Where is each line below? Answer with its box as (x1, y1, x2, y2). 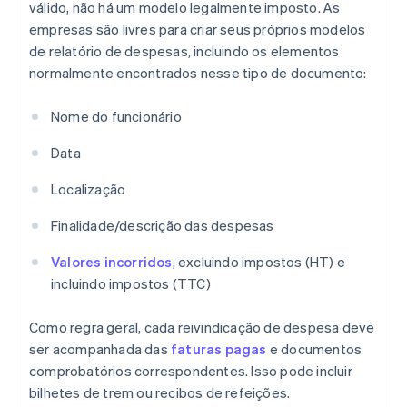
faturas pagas (171, 340, 267, 359)
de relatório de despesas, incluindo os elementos (29, 42, 340, 61)
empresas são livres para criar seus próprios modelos (29, 20, 366, 39)
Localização (51, 180, 126, 199)
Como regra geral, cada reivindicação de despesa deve (29, 318, 375, 337)
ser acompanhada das (29, 340, 171, 359)
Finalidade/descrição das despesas (51, 216, 274, 235)
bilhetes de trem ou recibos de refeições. (29, 383, 291, 402)
